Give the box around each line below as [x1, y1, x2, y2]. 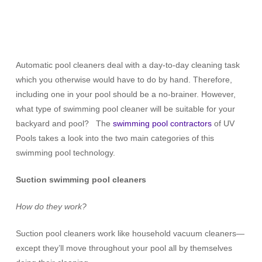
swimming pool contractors [112, 119, 212, 129]
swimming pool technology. [15, 148, 115, 158]
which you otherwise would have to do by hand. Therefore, [15, 75, 232, 85]
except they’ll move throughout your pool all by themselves [15, 243, 232, 253]
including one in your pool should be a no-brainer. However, [15, 89, 236, 99]
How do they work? [15, 202, 87, 212]
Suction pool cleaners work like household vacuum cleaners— [15, 229, 244, 239]
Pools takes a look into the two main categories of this [15, 133, 214, 143]
